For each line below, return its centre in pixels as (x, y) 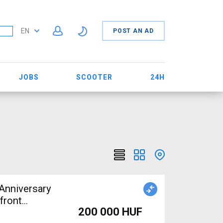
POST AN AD (133, 31)
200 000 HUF (110, 212)
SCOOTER (95, 77)
